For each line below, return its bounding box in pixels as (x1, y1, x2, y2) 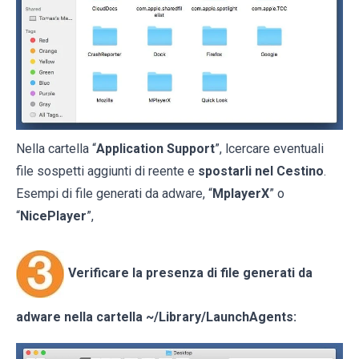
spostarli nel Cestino (198, 163, 324, 179)
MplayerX (212, 185, 269, 201)
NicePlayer (20, 208, 87, 224)
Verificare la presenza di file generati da (68, 264, 313, 280)
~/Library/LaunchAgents (146, 309, 293, 325)
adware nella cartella (16, 309, 143, 325)
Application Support (96, 140, 215, 156)
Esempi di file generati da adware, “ (16, 185, 212, 201)
